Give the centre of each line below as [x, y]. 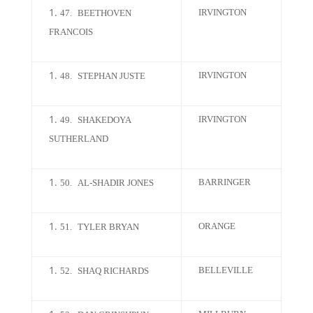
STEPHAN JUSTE [111, 76]
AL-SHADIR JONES [115, 183]
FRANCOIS [71, 32]
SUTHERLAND [78, 139]
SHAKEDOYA [104, 120]
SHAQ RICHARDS [113, 271]
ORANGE [217, 226]
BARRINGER [224, 182]
